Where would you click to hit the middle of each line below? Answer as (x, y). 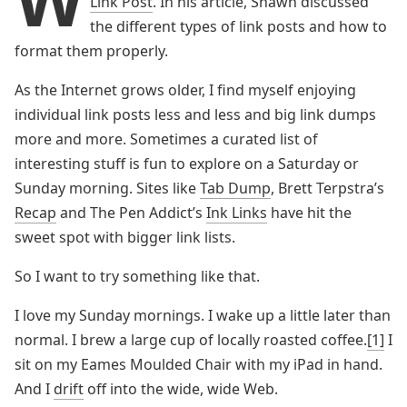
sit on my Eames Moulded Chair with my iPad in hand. (199, 364)
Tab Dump (235, 188)
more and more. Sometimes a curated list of (166, 139)
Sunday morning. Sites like (107, 188)
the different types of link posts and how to (238, 26)
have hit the (309, 213)
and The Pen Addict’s (131, 213)
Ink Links (237, 213)
